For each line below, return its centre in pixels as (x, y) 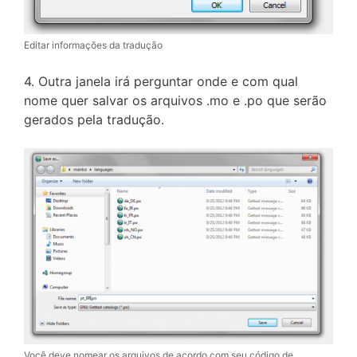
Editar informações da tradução (93, 45)
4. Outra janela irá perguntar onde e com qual (161, 82)
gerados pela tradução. (94, 120)
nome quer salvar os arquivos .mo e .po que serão (175, 101)
